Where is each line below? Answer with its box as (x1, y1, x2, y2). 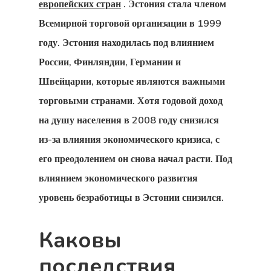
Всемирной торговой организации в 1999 (39, 17, 221, 29)
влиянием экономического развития (39, 172, 198, 184)
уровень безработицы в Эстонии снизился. (39, 191, 224, 203)
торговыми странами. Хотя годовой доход (39, 94, 223, 106)
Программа (156, 193, 255, 215)
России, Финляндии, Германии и (39, 56, 181, 68)
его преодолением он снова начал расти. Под (39, 152, 232, 165)
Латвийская (156, 170, 258, 192)
